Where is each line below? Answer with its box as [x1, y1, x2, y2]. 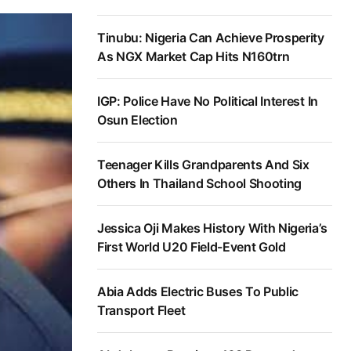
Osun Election [97, 112, 178, 128]
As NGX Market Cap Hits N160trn [97, 49, 290, 65]
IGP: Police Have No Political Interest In [97, 93, 318, 110]
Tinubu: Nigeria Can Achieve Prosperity [97, 30, 324, 46]
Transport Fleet [97, 302, 186, 319]
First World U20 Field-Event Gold [97, 239, 286, 255]
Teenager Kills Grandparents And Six [97, 157, 309, 173]
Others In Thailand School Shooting [97, 175, 302, 192]
